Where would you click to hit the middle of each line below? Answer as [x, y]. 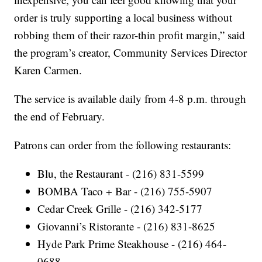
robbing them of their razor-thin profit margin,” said [130, 35]
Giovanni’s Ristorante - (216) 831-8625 [127, 226]
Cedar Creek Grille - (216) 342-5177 [120, 209]
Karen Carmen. [48, 70]
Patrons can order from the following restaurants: [123, 145]
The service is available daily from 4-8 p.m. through [130, 99]
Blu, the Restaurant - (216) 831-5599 [121, 174]
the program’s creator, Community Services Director [131, 53]
